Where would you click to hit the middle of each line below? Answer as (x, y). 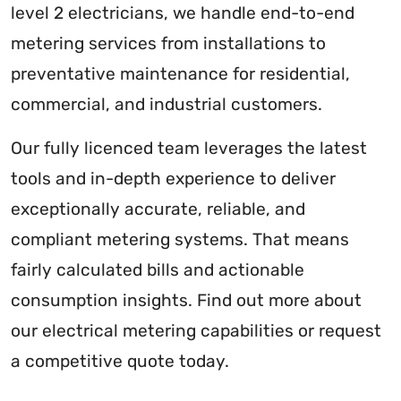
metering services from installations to (168, 44)
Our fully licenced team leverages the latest (189, 149)
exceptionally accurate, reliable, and (158, 209)
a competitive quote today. (120, 362)
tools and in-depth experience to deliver (173, 179)
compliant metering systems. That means (180, 240)
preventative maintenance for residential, (180, 74)
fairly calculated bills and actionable (158, 270)
